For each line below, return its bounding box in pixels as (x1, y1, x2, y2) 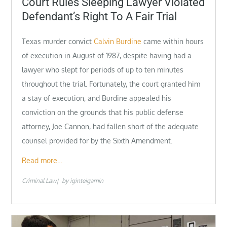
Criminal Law (22, 177, 57, 185)
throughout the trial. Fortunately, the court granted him (22, 80, 201, 89)
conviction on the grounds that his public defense (22, 108, 184, 117)
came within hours (141, 37, 204, 46)
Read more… (22, 156, 63, 165)
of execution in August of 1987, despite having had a (22, 51, 192, 60)
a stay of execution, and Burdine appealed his (22, 94, 172, 103)
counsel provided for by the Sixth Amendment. (22, 136, 173, 145)
